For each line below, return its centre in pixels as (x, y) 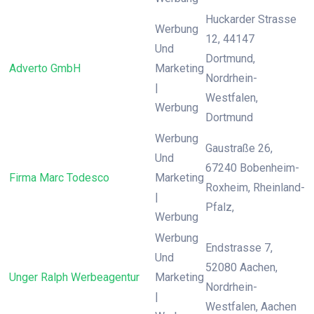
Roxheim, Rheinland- (255, 187)
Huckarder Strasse (251, 19)
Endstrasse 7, (239, 248)
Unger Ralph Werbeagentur (74, 277)
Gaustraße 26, (239, 148)
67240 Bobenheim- (252, 168)
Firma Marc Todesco (59, 178)
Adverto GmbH (45, 68)
